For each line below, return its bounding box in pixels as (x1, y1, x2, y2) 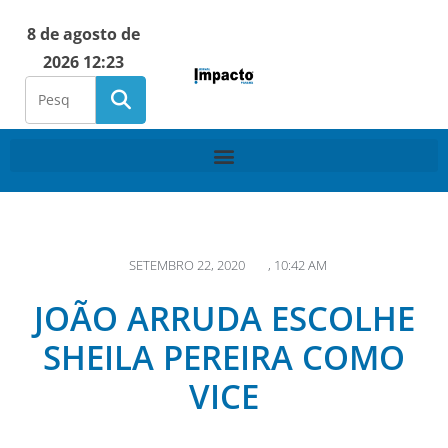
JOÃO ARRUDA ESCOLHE (33, 296, 415, 341)
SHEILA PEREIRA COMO (43, 335, 405, 380)
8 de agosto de (26, 23, 140, 45)
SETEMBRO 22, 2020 (129, 256, 245, 274)
